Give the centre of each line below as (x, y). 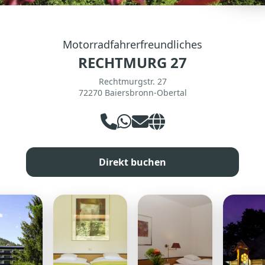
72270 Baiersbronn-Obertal (132, 92)
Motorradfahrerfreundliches (132, 44)
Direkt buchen (132, 162)
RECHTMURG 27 (132, 62)
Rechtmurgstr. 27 (132, 81)
